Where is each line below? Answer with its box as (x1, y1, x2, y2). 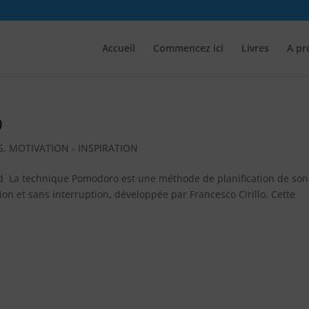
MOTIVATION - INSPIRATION (9, 141, 139, 154)
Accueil (101, 41, 135, 54)
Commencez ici (152, 41, 223, 54)
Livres (241, 41, 269, 54)
